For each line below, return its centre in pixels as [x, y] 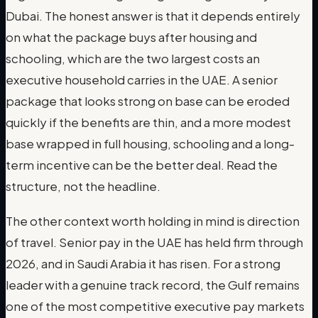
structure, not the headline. [83, 186]
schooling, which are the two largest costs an [133, 58]
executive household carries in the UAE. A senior [142, 79]
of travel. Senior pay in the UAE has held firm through [154, 242]
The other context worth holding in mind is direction [153, 221]
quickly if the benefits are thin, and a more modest [148, 122]
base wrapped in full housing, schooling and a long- [150, 143]
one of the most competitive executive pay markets [155, 306]
